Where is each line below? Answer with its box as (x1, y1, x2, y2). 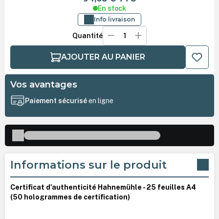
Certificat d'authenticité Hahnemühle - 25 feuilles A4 (10, 183, 196, 191)
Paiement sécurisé (24, 97, 88, 105)
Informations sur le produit (10, 158, 167, 172)
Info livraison (94, 15, 135, 23)
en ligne (88, 97, 113, 105)
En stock (98, 4, 126, 12)
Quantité (72, 31, 103, 40)
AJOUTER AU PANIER (61, 52, 145, 62)
